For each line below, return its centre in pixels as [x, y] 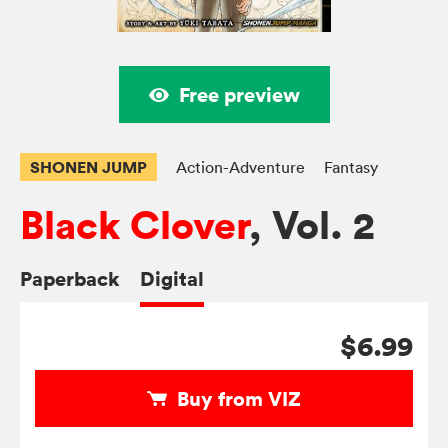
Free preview [239, 95]
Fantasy [351, 167]
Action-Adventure [240, 167]
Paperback [70, 279]
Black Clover [134, 226]
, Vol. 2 [311, 226]
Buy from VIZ [239, 399]
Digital [172, 279]
